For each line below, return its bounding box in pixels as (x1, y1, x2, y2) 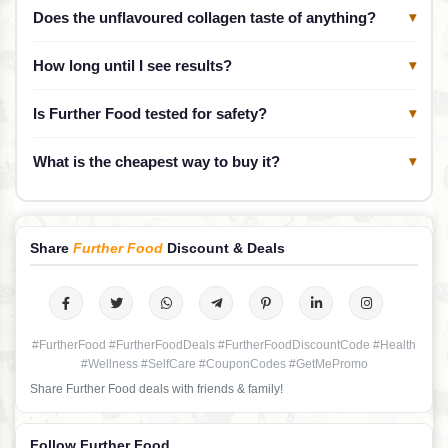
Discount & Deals (163, 240, 285, 257)
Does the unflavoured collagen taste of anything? (32, 8, 376, 26)
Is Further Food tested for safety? (32, 104, 267, 122)
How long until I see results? (32, 56, 232, 74)
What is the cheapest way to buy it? (32, 152, 280, 170)
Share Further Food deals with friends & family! (30, 382, 283, 397)
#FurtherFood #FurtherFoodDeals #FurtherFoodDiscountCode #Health (32, 338, 416, 353)
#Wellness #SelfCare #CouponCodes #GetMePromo (80, 357, 368, 372)
